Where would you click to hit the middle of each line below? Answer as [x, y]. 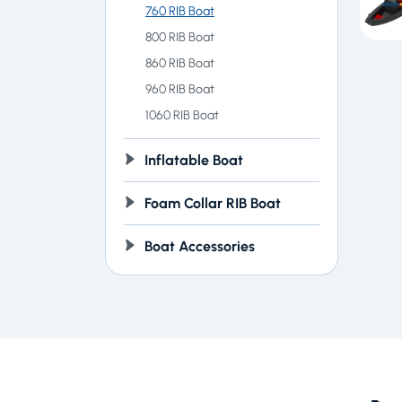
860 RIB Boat [180, 62]
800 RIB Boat [180, 36]
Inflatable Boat [194, 160]
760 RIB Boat [180, 10]
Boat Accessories [200, 246]
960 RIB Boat [180, 88]
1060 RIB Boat [182, 114]
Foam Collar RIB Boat [213, 203]
